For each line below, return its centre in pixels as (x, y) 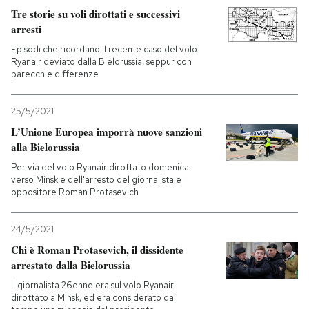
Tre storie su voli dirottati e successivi (96, 14)
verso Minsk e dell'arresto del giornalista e (96, 180)
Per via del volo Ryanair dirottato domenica (100, 167)
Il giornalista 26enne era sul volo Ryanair (92, 285)
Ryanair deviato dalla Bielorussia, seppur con (101, 62)
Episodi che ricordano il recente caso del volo (104, 49)
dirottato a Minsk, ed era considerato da (92, 298)
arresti (26, 29)
